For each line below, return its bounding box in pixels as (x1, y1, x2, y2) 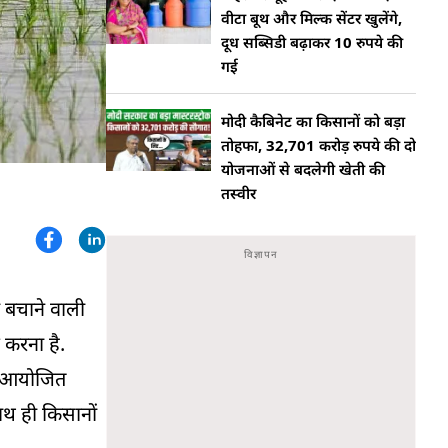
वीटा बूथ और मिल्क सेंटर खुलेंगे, (221, 8, 402, 28)
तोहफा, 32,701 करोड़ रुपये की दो (221, 135, 416, 155)
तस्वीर (221, 183, 256, 203)
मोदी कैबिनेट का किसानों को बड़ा (221, 111, 405, 131)
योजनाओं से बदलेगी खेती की (221, 159, 385, 179)
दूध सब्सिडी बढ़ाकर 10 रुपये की (221, 32, 403, 52)
